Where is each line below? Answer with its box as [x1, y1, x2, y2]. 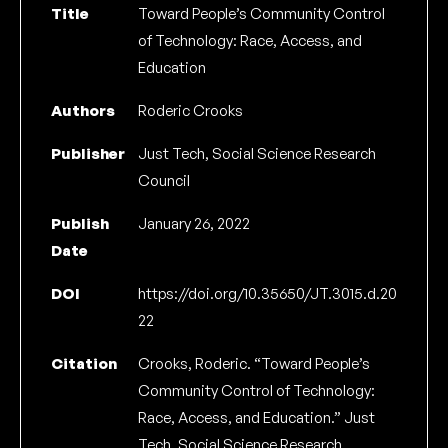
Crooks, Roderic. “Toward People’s [137, 353, 370, 373]
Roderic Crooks [137, 100, 243, 120]
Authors [51, 100, 115, 120]
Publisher [51, 143, 125, 163]
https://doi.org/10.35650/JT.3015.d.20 [137, 283, 397, 303]
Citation [51, 353, 117, 373]
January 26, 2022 [137, 213, 250, 233]
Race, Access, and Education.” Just [137, 407, 375, 427]
